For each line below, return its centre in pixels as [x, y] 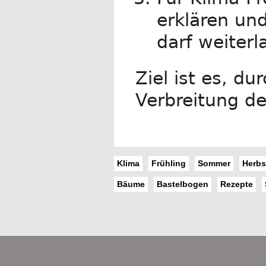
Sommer [214, 163]
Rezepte [237, 184]
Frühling [169, 163]
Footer [137, 240]
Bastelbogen [183, 184]
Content [143, 250]
